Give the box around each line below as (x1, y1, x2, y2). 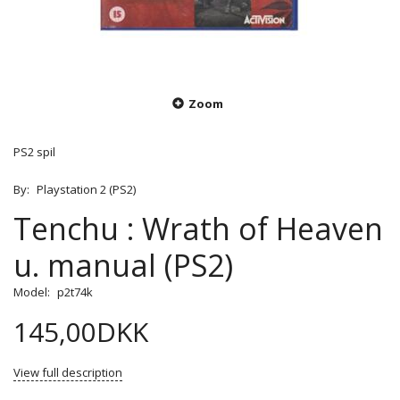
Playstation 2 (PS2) (37, 181, 136, 198)
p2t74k (57, 284, 93, 301)
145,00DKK (13, 313, 148, 351)
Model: (13, 284, 53, 301)
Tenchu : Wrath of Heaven (13, 208, 383, 250)
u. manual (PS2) (13, 245, 233, 287)
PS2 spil (13, 144, 55, 161)
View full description (13, 364, 122, 381)
